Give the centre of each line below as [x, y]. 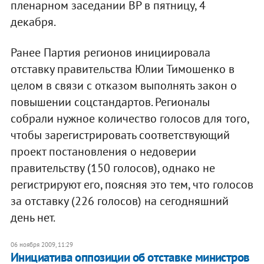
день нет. [33, 217]
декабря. [33, 22]
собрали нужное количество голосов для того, [129, 118]
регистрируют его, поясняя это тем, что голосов [132, 184]
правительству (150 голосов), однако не [113, 168]
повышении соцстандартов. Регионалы [110, 102]
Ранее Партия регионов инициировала [110, 52]
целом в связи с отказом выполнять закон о [123, 85]
